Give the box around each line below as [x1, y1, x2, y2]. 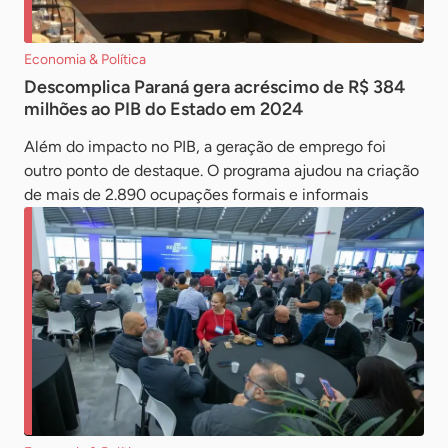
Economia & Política [24, 50, 146, 68]
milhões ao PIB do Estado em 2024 [24, 97, 303, 120]
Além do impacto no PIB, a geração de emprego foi [24, 136, 386, 156]
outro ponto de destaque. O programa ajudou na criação [24, 160, 419, 180]
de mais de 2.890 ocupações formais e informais [24, 184, 368, 204]
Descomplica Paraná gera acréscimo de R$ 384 [24, 75, 405, 98]
